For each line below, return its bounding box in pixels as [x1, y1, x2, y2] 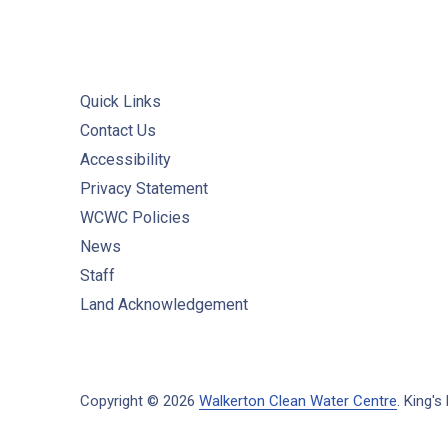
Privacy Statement [80, 178, 208, 198]
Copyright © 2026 [80, 391, 199, 410]
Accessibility [80, 149, 171, 169]
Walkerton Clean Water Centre [199, 391, 397, 410]
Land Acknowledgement [80, 294, 248, 314]
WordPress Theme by [79, 415, 225, 434]
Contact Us [80, 120, 156, 140]
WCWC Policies [80, 207, 190, 227]
